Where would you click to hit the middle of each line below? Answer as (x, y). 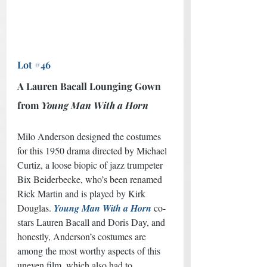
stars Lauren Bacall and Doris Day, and (92, 222)
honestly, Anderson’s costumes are (83, 236)
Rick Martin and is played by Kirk (83, 193)
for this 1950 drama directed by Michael (93, 150)
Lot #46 (34, 64)
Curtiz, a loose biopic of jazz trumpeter (91, 164)
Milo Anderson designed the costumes (90, 136)
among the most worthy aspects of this (90, 250)
